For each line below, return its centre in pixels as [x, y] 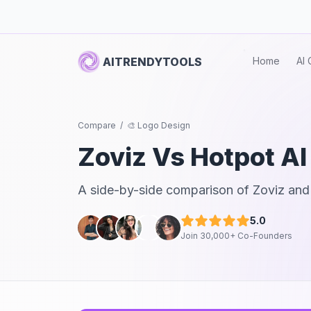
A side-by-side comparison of [165, 190]
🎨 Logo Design [159, 125]
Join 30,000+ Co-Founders [236, 236]
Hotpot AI [249, 157]
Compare [97, 125]
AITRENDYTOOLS [152, 61]
